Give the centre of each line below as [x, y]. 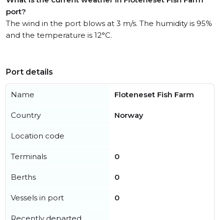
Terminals [29, 156]
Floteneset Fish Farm [154, 95]
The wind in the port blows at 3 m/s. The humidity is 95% [109, 23]
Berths [23, 177]
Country [26, 115]
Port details [29, 72]
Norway [129, 115]
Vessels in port [37, 198]
